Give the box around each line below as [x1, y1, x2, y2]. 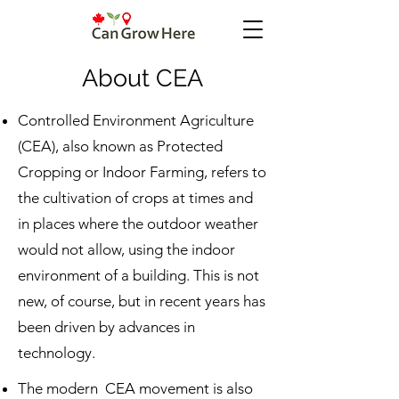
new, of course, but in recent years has [18, 292, 265, 310]
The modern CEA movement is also [18, 379, 253, 397]
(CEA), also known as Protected [18, 137, 226, 155]
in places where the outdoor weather [18, 215, 258, 232]
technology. [18, 344, 95, 362]
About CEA [82, 64, 203, 92]
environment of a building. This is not [18, 266, 259, 284]
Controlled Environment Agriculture [18, 111, 254, 129]
